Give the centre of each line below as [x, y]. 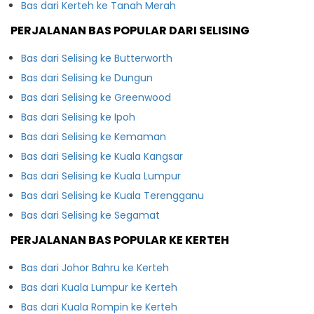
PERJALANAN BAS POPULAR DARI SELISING [130, 30]
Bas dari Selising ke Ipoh [78, 117]
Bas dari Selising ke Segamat [90, 215]
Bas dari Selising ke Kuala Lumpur [101, 176]
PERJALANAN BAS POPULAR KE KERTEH [120, 240]
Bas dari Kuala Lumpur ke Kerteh [99, 287]
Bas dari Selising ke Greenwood [96, 97]
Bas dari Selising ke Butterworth [97, 58]
